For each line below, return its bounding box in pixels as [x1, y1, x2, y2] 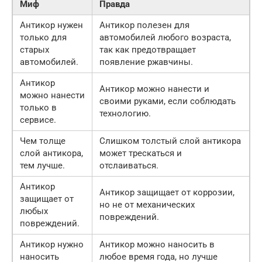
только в [20, 102, 57, 113]
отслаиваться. [99, 160, 158, 171]
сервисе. [20, 114, 56, 125]
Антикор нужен [20, 19, 83, 30]
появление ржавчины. [99, 56, 193, 67]
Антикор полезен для [99, 19, 189, 30]
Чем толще [20, 135, 65, 146]
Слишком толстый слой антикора [99, 135, 241, 146]
